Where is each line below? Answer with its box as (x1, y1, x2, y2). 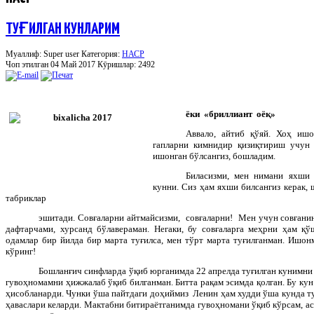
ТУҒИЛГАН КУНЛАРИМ (6, 20, 120, 37)
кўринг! (6, 245, 36, 257)
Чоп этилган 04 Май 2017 (6, 59, 97, 69)
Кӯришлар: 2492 (97, 59, 155, 69)
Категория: (81, 48, 122, 59)
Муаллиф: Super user (6, 48, 81, 59)
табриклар (6, 192, 46, 203)
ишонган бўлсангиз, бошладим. (153, 150, 275, 161)
